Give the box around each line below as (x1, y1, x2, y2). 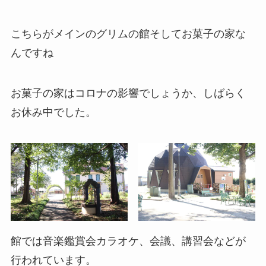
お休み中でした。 (10, 106, 96, 119)
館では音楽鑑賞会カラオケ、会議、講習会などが (10, 235, 246, 248)
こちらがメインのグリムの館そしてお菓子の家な (10, 28, 246, 40)
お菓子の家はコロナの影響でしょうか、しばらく (10, 87, 246, 100)
